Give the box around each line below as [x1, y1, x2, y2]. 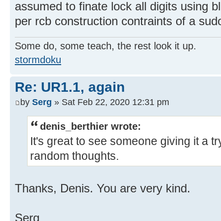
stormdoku [15, 54, 61, 65]
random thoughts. [30, 149, 119, 163]
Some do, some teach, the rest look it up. [15, 40, 196, 51]
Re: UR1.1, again [15, 79, 125, 95]
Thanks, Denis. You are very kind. [15, 182, 190, 195]
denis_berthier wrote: [40, 121, 141, 132]
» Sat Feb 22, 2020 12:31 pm [52, 97, 169, 107]
